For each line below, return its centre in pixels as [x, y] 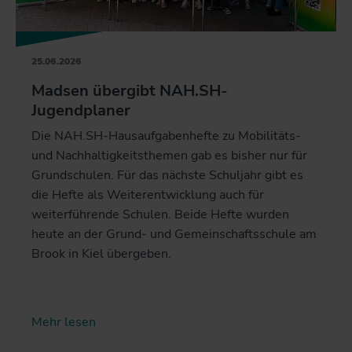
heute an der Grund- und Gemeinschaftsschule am [174, 234]
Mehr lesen [64, 322]
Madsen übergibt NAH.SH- [130, 90]
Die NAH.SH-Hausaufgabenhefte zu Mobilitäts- [166, 136]
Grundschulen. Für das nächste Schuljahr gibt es [167, 175]
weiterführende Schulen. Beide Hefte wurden [160, 214]
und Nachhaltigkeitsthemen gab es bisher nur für [169, 155]
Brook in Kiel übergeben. [101, 253]
